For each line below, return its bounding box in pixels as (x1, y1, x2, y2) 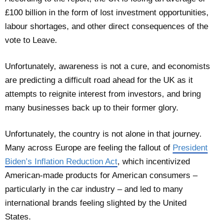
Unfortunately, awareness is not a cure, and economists (5, 62, 210, 72)
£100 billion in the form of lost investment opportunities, (5, 8, 209, 18)
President (173, 143, 208, 153)
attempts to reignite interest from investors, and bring (5, 89, 201, 99)
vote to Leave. (5, 36, 60, 45)
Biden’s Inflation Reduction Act (5, 157, 117, 167)
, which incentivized (117, 157, 190, 167)
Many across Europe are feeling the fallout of (5, 143, 173, 153)
